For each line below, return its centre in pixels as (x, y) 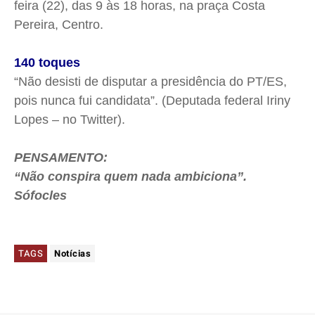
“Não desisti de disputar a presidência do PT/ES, (150, 82)
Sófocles (40, 196)
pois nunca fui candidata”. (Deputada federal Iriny (152, 101)
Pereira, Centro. (59, 25)
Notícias (72, 254)
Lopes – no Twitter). (70, 120)
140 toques (47, 63)
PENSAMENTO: (61, 158)
